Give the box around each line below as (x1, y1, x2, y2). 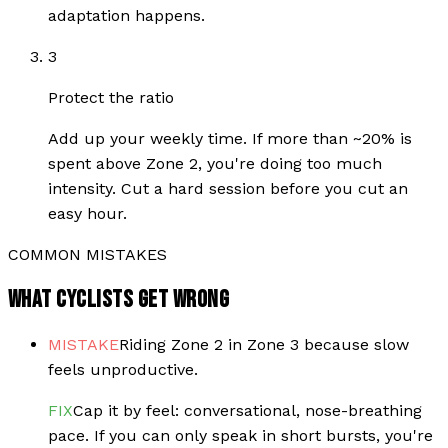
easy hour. (48, 203, 127, 223)
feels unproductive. (48, 359, 198, 379)
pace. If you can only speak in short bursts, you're (48, 425, 433, 445)
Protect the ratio (48, 87, 174, 107)
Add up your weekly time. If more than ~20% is (48, 128, 412, 148)
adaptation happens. (48, 5, 205, 25)
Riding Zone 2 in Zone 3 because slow (119, 334, 409, 354)
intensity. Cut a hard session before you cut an (48, 178, 408, 198)
